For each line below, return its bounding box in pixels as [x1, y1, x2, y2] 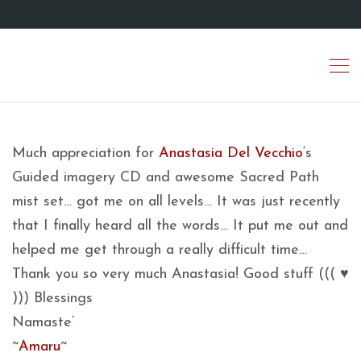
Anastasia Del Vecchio [159, 146, 303, 161]
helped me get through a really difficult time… [12, 243, 307, 258]
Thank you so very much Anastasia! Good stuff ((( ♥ [12, 267, 349, 282]
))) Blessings [12, 291, 93, 306]
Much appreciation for [12, 146, 159, 161]
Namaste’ [12, 315, 74, 330]
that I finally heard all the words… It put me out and [12, 218, 348, 234]
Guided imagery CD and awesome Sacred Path [12, 170, 319, 185]
